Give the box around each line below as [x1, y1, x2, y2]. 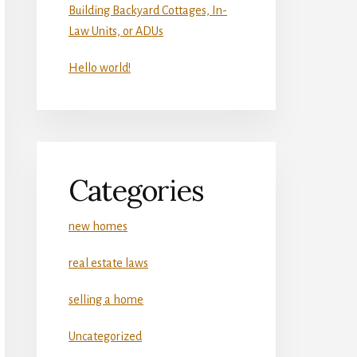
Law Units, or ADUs [69, 24, 163, 37]
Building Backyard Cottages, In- [69, 3, 227, 17]
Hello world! [69, 61, 131, 74]
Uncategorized [69, 329, 142, 343]
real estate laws [69, 256, 148, 269]
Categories [69, 171, 204, 209]
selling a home [69, 292, 143, 306]
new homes [69, 219, 127, 233]
